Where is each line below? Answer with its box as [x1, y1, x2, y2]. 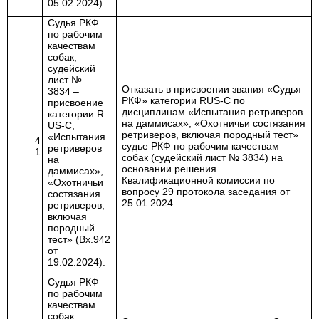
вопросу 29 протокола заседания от [122, 186, 291, 197]
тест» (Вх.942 [48, 234, 111, 245]
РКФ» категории [122, 95, 200, 106]
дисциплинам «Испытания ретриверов [122, 106, 303, 117]
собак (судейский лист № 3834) [122, 152, 269, 163]
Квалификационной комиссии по [122, 174, 276, 186]
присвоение [48, 97, 104, 108]
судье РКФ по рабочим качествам [122, 140, 280, 152]
